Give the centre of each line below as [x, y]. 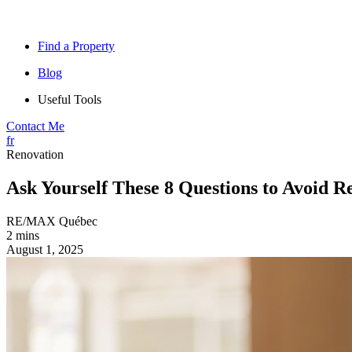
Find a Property [76, 46]
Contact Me [35, 126]
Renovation [35, 154]
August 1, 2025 [45, 249]
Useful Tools [70, 99]
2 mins [23, 235]
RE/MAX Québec [52, 221]
